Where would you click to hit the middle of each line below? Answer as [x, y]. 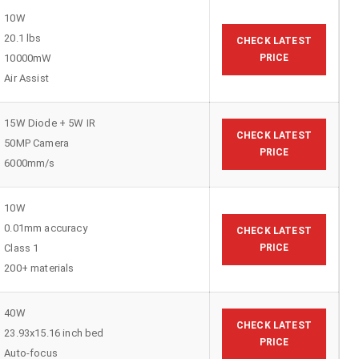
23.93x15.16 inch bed [54, 333]
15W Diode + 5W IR [50, 123]
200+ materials [39, 268]
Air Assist [26, 78]
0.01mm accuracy [46, 228]
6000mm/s [30, 163]
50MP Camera [37, 143]
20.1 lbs [23, 38]
